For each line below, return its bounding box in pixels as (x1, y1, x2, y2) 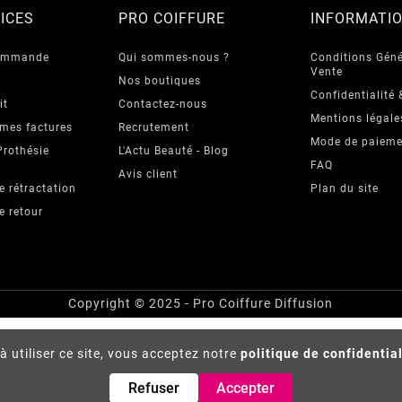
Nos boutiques (118, 74, 201, 87)
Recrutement (118, 120, 189, 134)
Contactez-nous (118, 97, 207, 110)
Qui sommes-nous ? (118, 50, 230, 64)
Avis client (118, 167, 178, 180)
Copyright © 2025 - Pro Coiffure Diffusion (68, 296, 334, 311)
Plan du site (310, 181, 379, 195)
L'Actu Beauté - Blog (118, 144, 229, 157)
